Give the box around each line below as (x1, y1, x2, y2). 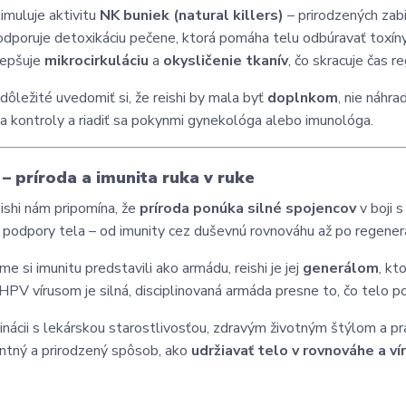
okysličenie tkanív (163, 51, 289, 71)
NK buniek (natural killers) (100, 5, 285, 25)
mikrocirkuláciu (44, 51, 150, 71)
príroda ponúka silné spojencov (140, 198, 357, 218)
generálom (303, 258, 380, 278)
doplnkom (267, 88, 339, 108)
